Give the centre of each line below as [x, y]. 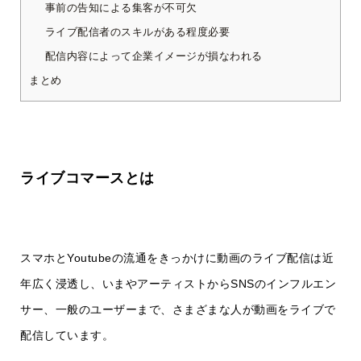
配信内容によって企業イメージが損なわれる [154, 56]
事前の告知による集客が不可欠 [121, 8]
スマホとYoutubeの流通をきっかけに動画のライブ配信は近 [177, 258]
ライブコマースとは [87, 178]
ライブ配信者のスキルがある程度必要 [137, 32]
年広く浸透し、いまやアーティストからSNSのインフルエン [178, 284]
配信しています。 [67, 336]
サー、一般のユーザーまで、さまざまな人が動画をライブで [178, 310]
